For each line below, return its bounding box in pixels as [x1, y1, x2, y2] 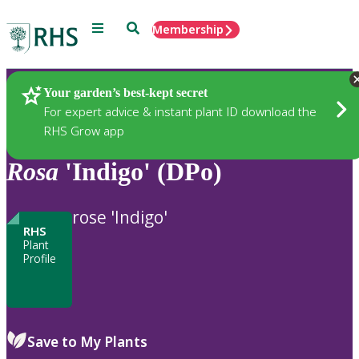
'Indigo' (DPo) [58, 157, 222, 187]
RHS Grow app [43, 122, 124, 139]
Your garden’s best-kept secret [43, 85, 208, 99]
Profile [22, 250, 56, 266]
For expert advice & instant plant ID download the [43, 103, 317, 119]
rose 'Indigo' [72, 205, 167, 228]
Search [126, 20, 163, 34]
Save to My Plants [27, 332, 147, 351]
